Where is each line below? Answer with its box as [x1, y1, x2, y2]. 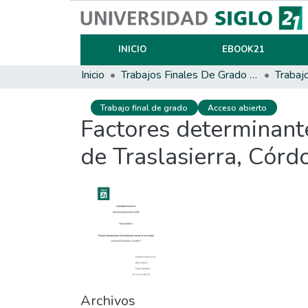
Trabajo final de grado [100, 102, 188, 113]
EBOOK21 [221, 43, 265, 56]
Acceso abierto [208, 102, 267, 113]
